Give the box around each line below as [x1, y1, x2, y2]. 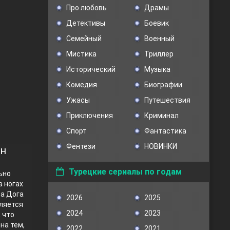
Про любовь [66, 4, 107, 12]
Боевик [144, 19, 169, 27]
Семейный [66, 34, 102, 43]
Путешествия [144, 96, 190, 104]
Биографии [144, 81, 182, 89]
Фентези [66, 142, 95, 150]
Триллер [144, 50, 174, 58]
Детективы [66, 19, 105, 27]
